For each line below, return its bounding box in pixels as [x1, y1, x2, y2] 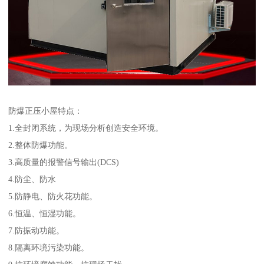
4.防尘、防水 [8, 174, 57, 184]
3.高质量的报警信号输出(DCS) [8, 157, 120, 167]
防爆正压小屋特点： [8, 105, 83, 115]
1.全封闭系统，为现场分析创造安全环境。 [8, 123, 164, 133]
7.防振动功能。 [8, 225, 65, 235]
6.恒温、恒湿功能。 [8, 208, 81, 218]
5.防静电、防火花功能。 [8, 191, 98, 201]
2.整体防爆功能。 [8, 140, 73, 150]
